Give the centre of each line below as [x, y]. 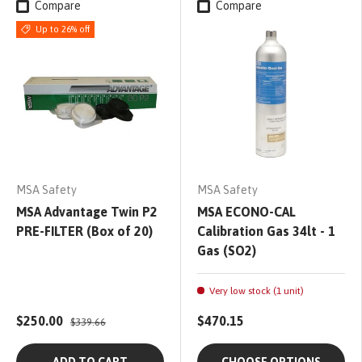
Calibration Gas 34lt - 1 [266, 232]
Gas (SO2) [227, 251]
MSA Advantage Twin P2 [87, 212]
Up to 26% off [62, 29]
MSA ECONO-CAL [246, 212]
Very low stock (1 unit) [257, 291]
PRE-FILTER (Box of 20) [84, 232]
